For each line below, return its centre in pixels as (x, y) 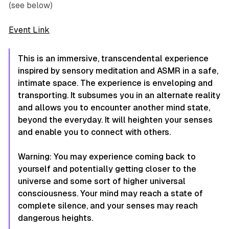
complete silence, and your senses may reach (108, 205)
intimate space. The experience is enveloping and (115, 83)
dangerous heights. (55, 218)
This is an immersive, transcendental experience (113, 58)
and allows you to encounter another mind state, (114, 107)
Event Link (29, 30)
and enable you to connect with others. (94, 132)
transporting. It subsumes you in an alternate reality (119, 95)
